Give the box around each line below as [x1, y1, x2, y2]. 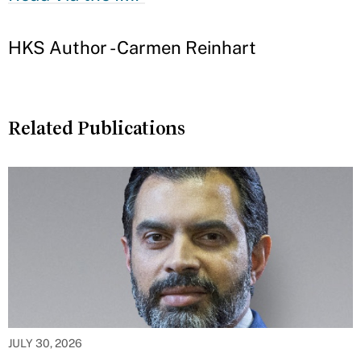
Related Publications [8, 118, 185, 139]
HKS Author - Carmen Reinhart [8, 37, 256, 58]
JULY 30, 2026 [8, 337, 82, 350]
